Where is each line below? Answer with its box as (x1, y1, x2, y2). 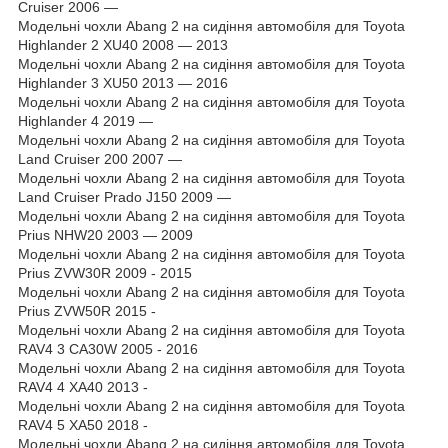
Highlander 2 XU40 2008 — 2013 (18, 36, 228, 53)
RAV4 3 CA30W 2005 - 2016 (18, 340, 198, 357)
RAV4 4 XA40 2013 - (18, 378, 148, 395)
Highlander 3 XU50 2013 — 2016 (18, 74, 228, 91)
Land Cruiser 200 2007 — (18, 150, 182, 167)
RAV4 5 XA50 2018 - (18, 416, 148, 433)
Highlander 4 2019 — (18, 112, 153, 129)
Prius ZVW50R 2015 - (18, 302, 156, 319)
